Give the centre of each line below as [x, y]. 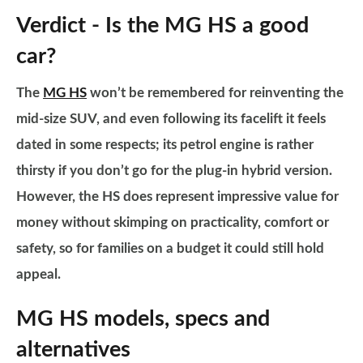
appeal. [38, 274]
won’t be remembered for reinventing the [215, 93]
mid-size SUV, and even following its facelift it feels [171, 119]
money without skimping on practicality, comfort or [173, 222]
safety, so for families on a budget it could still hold [170, 248]
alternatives [73, 350]
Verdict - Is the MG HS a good [162, 26]
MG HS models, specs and [143, 319]
